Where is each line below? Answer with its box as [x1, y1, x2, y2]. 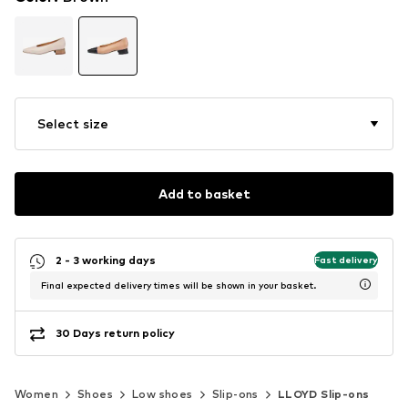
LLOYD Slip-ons [277, 386, 370, 401]
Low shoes [132, 386, 193, 401]
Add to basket [158, 186, 250, 202]
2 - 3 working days [56, 253, 156, 268]
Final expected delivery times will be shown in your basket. [41, 279, 316, 291]
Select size [37, 115, 108, 131]
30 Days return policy [56, 326, 175, 341]
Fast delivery [314, 254, 378, 266]
